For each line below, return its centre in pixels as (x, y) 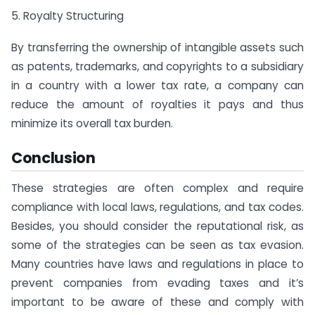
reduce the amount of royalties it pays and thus (157, 104)
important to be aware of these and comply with (157, 302)
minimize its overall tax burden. (92, 123)
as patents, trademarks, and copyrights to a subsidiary (157, 66)
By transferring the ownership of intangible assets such (157, 47)
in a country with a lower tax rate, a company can (157, 85)
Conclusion (53, 157)
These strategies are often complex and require (157, 188)
